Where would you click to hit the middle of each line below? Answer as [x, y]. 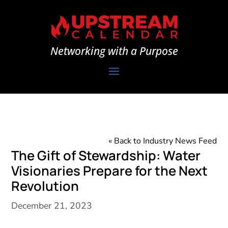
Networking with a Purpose [114, 51]
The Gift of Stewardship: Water [106, 156]
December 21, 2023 [52, 206]
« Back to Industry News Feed [162, 141]
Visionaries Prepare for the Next [110, 171]
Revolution [45, 186]
